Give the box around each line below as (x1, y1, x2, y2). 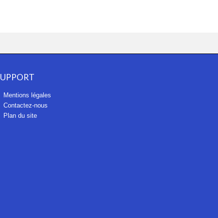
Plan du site (1, 111, 37, 119)
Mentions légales (1, 91, 51, 99)
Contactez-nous (1, 101, 48, 109)
